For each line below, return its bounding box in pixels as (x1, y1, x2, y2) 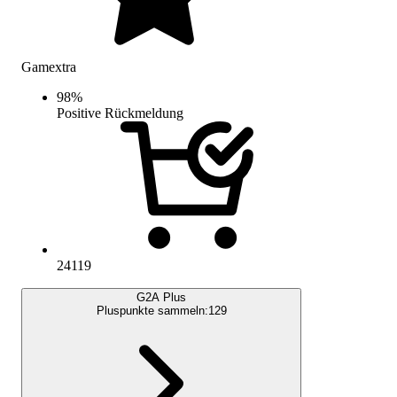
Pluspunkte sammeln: (96, 303, 208, 317)
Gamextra (21, 58, 76, 74)
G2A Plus (136, 290, 186, 304)
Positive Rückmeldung (57, 105, 183, 121)
